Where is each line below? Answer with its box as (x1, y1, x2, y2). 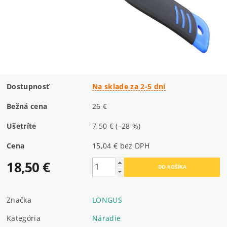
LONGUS (92, 195, 123, 205)
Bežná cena (7, 101, 48, 111)
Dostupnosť (7, 81, 50, 91)
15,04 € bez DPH (120, 140, 149, 150)
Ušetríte (7, 121, 36, 131)
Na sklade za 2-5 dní (92, 81, 166, 91)
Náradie (92, 213, 121, 223)
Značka (7, 195, 32, 205)
